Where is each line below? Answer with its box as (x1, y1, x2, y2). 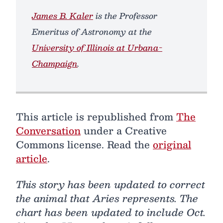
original (153, 136, 191, 152)
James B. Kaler (32, 8, 93, 22)
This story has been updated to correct (16, 176, 205, 192)
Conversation (16, 122, 81, 138)
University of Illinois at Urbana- (32, 40, 162, 54)
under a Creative (81, 122, 167, 138)
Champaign (32, 56, 78, 70)
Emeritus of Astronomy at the (32, 24, 152, 38)
